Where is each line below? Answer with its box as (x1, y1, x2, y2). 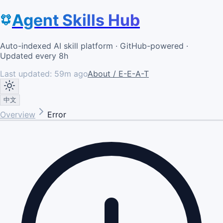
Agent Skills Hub (12, 10, 140, 30)
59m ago (54, 68, 88, 79)
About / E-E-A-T (88, 68, 149, 79)
